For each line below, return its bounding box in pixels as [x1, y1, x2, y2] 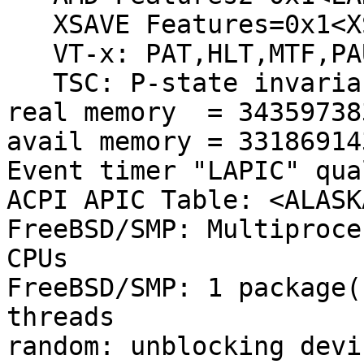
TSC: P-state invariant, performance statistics [6, 68, 53, 98]
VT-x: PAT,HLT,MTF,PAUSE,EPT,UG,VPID [6, 39, 53, 69]
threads [6, 302, 115, 332]
